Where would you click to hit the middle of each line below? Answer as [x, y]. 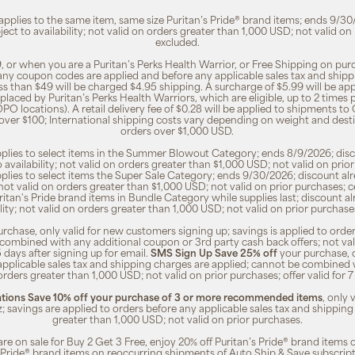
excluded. [177, 44]
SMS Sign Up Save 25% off [214, 254]
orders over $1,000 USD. [177, 132]
